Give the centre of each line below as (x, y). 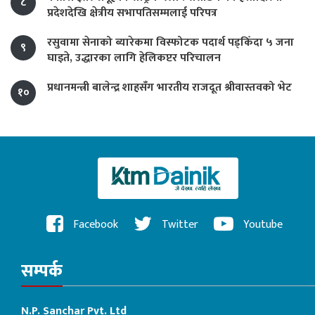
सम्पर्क (42, 271)
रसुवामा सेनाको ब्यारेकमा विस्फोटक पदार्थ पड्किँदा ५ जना (171, 42)
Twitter (179, 224)
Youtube (262, 224)
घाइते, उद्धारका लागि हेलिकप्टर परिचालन (134, 58)
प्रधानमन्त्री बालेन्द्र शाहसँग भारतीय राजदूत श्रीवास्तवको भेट (169, 87)
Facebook (94, 224)
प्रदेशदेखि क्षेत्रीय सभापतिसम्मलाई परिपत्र (132, 13)
